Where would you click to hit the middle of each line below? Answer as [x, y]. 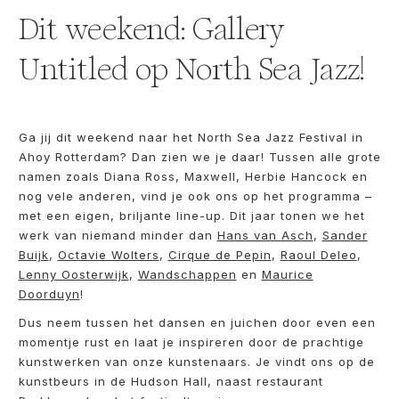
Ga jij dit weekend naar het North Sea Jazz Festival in [191, 137]
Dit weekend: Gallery [151, 29]
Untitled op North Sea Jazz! [191, 69]
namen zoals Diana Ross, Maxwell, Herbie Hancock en [193, 176]
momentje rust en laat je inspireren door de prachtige [191, 342]
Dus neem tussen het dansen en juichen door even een [197, 322]
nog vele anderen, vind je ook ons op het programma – [195, 195]
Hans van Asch [265, 235]
